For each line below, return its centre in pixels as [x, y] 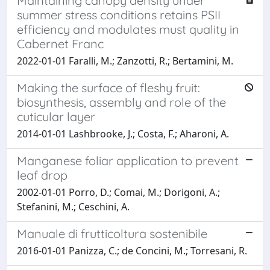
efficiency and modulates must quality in [128, 29]
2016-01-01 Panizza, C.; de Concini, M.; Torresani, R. [132, 250]
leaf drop [42, 175]
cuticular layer [56, 116]
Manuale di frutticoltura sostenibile [112, 233]
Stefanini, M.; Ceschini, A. [73, 206]
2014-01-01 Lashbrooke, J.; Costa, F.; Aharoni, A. [123, 133]
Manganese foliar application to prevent [128, 160]
